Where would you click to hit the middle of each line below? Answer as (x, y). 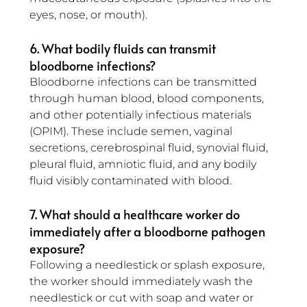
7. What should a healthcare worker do (136, 214)
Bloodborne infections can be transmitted (145, 82)
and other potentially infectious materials (142, 115)
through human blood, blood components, (148, 99)
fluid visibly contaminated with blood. (131, 181)
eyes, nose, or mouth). (88, 15)
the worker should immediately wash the (143, 282)
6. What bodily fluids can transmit (124, 49)
